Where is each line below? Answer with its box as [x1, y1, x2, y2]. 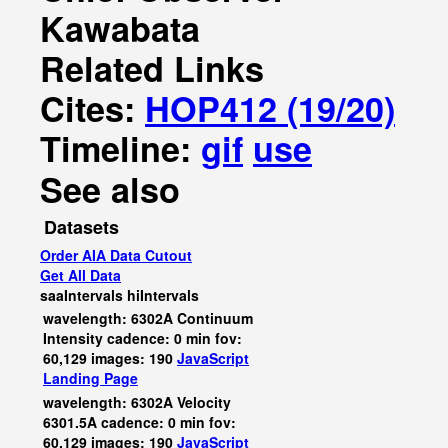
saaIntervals [40, 285, 123, 305]
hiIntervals [127, 285, 199, 305]
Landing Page [43, 368, 138, 388]
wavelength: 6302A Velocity [43, 392, 231, 412]
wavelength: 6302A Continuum [43, 308, 253, 328]
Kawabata [40, 4, 200, 52]
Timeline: [40, 124, 201, 172]
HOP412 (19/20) [145, 84, 395, 132]
